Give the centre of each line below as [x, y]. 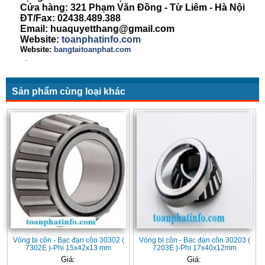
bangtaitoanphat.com [93, 50]
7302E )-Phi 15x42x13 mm [69, 247]
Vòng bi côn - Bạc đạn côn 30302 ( [68, 240]
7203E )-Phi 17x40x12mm [195, 247]
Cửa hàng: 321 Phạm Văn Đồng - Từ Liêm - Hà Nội [125, 8]
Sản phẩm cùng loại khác [69, 92]
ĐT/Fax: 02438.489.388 [64, 18]
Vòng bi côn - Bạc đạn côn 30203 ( [195, 240]
